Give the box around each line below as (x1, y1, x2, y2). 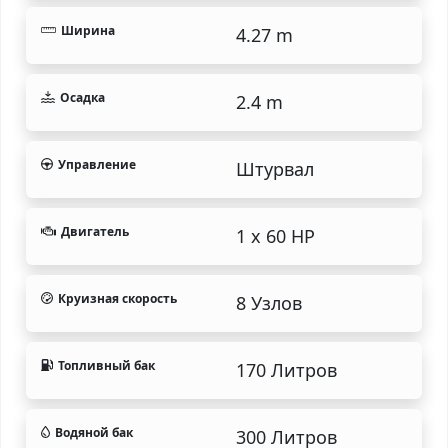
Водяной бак (55, 423, 133, 441)
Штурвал (236, 156, 314, 181)
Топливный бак (58, 356, 155, 374)
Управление (58, 155, 136, 173)
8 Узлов (236, 290, 302, 315)
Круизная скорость (58, 289, 177, 307)
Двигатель (61, 222, 129, 240)
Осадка (59, 88, 105, 106)
